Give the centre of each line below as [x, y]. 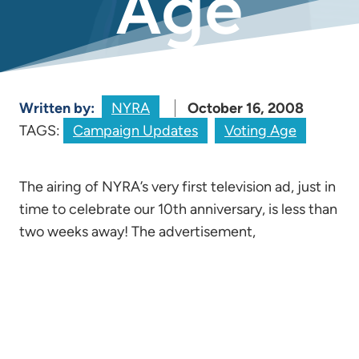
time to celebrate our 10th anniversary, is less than [178, 209]
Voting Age [260, 131]
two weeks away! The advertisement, [137, 232]
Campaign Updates [135, 131]
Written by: [58, 108]
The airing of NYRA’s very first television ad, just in [177, 187]
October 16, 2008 [246, 108]
